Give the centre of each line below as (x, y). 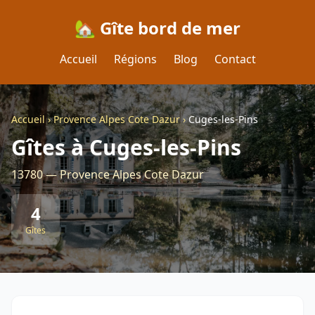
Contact (235, 59)
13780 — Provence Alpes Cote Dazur (108, 174)
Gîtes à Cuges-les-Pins (126, 147)
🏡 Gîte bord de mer (157, 28)
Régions (135, 59)
